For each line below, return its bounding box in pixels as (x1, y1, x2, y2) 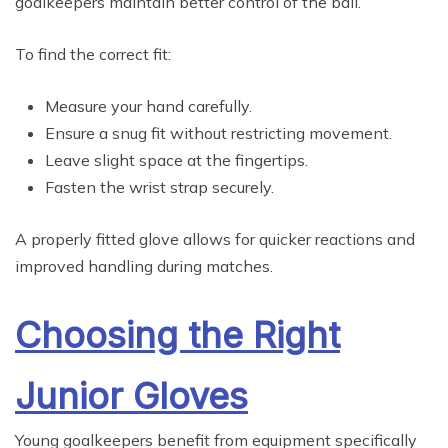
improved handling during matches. (15, 256, 273, 277)
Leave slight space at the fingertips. (45, 150, 308, 171)
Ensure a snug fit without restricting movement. (45, 123, 392, 144)
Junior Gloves (15, 374, 248, 419)
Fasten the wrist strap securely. (45, 177, 274, 198)
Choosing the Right (15, 313, 340, 358)
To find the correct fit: (15, 44, 171, 65)
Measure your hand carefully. (45, 96, 252, 117)
